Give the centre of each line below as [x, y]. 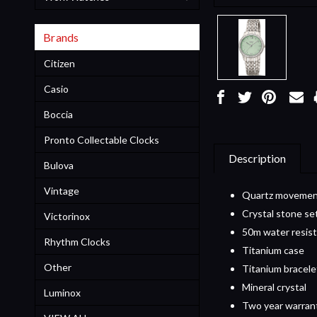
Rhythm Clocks [77, 241]
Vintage [62, 190]
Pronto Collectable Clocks [102, 139]
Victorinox [67, 216]
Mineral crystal [275, 287]
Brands [61, 37]
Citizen [59, 63]
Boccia [58, 114]
